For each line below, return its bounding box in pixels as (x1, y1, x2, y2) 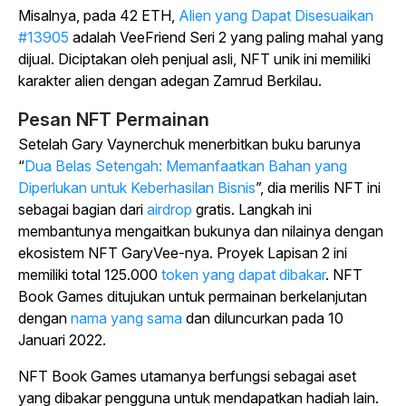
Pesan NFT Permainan (18, 109, 209, 130)
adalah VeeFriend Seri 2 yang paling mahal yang (72, 28, 383, 46)
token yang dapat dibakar (158, 266, 325, 284)
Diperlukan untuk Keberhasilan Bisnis (18, 179, 256, 197)
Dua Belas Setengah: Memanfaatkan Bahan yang (24, 157, 347, 175)
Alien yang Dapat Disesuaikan (179, 6, 373, 24)
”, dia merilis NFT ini (256, 179, 381, 197)
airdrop (147, 200, 192, 218)
